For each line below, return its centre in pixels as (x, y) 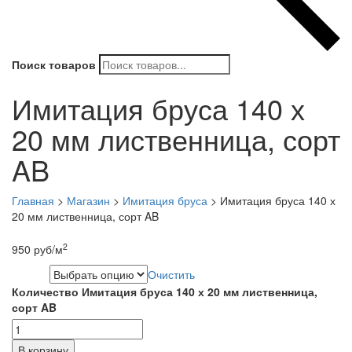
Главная (33, 200)
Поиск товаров (54, 64)
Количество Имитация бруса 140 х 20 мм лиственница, (165, 291)
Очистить (171, 274)
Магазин (88, 200)
